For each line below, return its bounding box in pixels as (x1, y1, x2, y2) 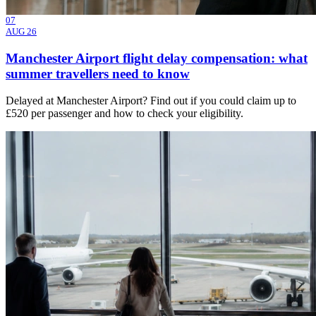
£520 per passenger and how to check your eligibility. (6, 107, 243, 120)
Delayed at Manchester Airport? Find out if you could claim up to (6, 95, 296, 107)
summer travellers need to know (6, 66, 190, 81)
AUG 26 (6, 25, 37, 37)
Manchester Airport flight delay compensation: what (6, 50, 308, 66)
